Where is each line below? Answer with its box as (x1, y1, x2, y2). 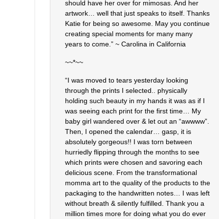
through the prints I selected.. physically (65, 87, 187, 95)
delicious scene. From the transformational (65, 169, 197, 177)
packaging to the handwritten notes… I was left (65, 189, 210, 197)
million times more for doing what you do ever (65, 210, 206, 218)
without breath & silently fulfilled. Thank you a (65, 199, 204, 208)
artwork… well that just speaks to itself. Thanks (65, 9, 210, 18)
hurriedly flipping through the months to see (65, 148, 199, 156)
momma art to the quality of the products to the (65, 179, 210, 187)
